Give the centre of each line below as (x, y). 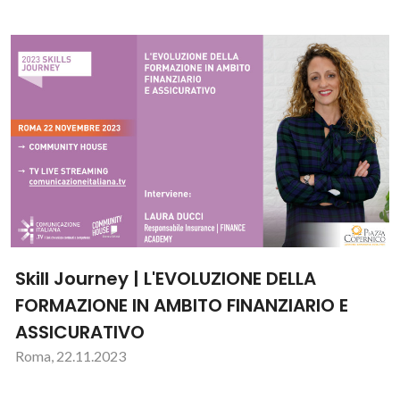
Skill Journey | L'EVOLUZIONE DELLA (166, 278)
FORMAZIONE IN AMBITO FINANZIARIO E (182, 305)
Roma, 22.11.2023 (71, 355)
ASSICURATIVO (80, 332)
